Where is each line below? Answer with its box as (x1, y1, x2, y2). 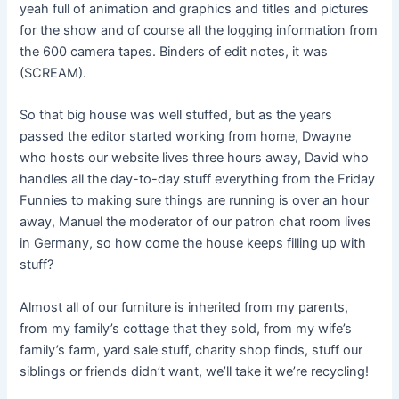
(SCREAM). (20, 65, 87, 82)
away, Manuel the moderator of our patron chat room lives (20, 214, 372, 231)
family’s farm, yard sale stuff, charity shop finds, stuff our (20, 341, 363, 358)
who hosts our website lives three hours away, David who (20, 150, 370, 167)
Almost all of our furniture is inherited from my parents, (20, 298, 349, 315)
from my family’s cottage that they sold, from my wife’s (20, 320, 353, 337)
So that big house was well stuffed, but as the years (20, 107, 333, 124)
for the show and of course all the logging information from (20, 22, 379, 39)
